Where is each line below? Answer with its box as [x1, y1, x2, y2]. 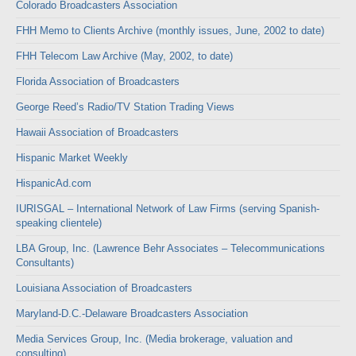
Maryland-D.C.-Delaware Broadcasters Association [16, 308, 248, 319]
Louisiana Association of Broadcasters [16, 282, 192, 294]
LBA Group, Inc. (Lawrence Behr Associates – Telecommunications [16, 242, 325, 254]
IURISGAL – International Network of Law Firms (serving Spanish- [16, 203, 319, 215]
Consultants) [16, 257, 74, 269]
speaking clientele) [16, 217, 102, 229]
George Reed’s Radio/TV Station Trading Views [16, 101, 234, 113]
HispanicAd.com [16, 177, 91, 189]
